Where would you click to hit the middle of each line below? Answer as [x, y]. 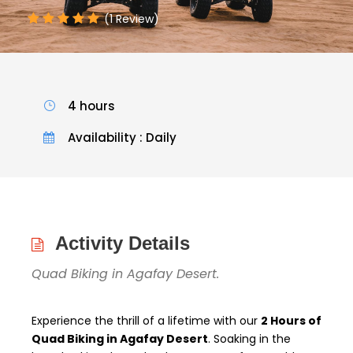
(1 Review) [132, 19]
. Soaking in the [249, 338]
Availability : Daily [122, 137]
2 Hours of [291, 320]
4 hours [91, 106]
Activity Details [123, 243]
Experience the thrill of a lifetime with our [146, 320]
